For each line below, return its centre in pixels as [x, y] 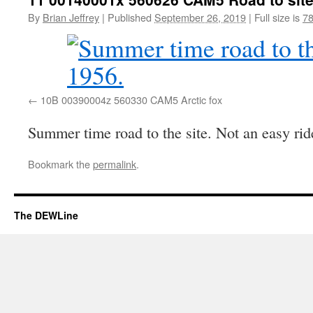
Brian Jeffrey [71, 17]
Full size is [277, 17]
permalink [115, 164]
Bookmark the [60, 164]
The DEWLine [46, 215]
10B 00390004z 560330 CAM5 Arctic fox [131, 100]
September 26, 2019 [200, 17]
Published [130, 17]
